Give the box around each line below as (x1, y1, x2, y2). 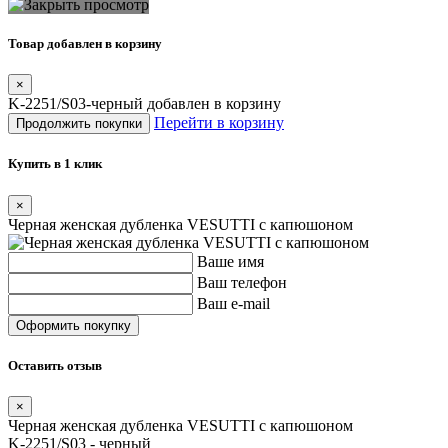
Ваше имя (197, 252, 264, 270)
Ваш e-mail (197, 294, 270, 312)
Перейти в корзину (154, 114, 284, 132)
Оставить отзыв (8, 357, 102, 373)
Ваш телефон (197, 273, 287, 291)
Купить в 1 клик (8, 156, 102, 172)
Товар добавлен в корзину (8, 36, 162, 52)
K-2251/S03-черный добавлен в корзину (8, 95, 281, 113)
